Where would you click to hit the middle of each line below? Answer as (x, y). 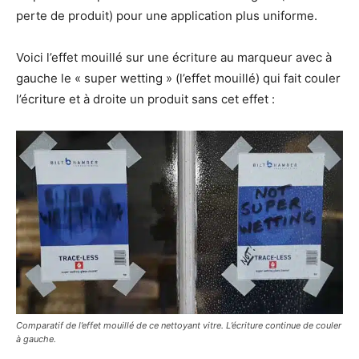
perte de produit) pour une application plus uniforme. (167, 16)
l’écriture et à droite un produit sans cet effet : (145, 99)
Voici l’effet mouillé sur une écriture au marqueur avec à (174, 57)
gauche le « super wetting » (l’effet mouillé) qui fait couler (178, 78)
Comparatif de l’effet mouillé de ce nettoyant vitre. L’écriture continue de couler (179, 326)
